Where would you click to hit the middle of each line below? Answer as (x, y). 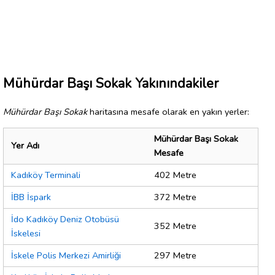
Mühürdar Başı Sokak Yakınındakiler (111, 83)
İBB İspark (31, 197)
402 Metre (175, 175)
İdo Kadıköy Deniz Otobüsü (65, 219)
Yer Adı (25, 146)
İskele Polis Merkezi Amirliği (66, 256)
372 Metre (175, 197)
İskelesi (26, 234)
